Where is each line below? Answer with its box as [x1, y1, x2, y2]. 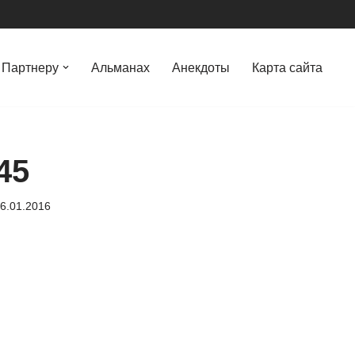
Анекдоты [172, 61, 230, 74]
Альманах [91, 61, 150, 74]
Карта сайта [252, 61, 323, 74]
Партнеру [2, 61, 59, 74]
